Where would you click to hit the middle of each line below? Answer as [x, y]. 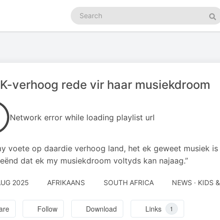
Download [102, 209]
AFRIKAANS [66, 182]
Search [82, 11]
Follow [48, 209]
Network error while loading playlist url [82, 117]
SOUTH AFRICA [128, 182]
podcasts [85, 21]
